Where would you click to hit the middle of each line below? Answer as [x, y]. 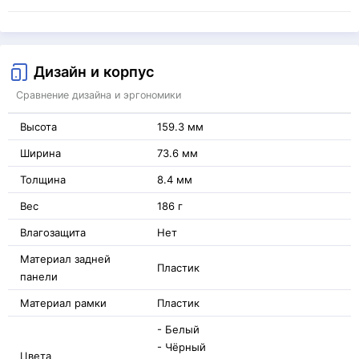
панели [39, 276]
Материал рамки [63, 303]
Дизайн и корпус [94, 71]
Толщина [43, 179]
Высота [38, 126]
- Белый [178, 329]
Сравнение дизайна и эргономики [99, 95]
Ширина [40, 153]
